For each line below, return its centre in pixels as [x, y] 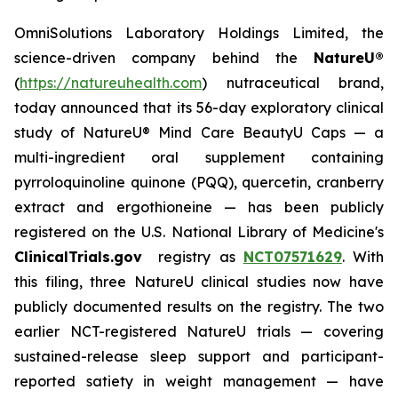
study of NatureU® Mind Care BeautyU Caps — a [199, 132]
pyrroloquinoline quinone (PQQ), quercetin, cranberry [199, 182]
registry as [193, 257]
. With [363, 257]
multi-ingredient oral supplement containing [199, 157]
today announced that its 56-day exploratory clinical [199, 107]
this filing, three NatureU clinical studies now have [199, 282]
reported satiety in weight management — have [199, 381]
